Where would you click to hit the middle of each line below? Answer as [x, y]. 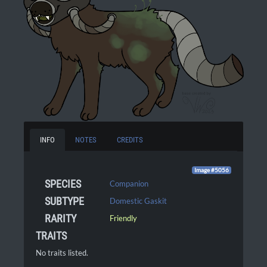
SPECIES [63, 184]
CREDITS [130, 140]
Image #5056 [212, 170]
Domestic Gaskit [139, 201]
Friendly [124, 218]
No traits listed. [62, 253]
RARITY [60, 219]
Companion [129, 184]
